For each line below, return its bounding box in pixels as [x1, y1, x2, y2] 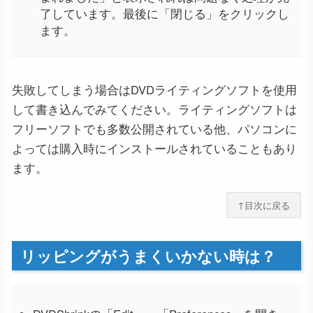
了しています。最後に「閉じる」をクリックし [40, 4, 289, 22]
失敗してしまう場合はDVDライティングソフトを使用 [12, 80, 297, 98]
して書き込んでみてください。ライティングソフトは [12, 100, 297, 117]
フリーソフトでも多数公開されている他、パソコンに [12, 119, 297, 137]
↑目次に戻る [238, 198, 290, 212]
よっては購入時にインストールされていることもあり [12, 139, 297, 156]
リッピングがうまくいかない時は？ [20, 244, 276, 267]
